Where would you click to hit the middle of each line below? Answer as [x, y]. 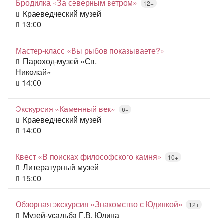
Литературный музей [61, 167]
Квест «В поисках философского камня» [89, 156]
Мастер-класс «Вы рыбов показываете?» [90, 50]
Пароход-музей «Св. [60, 61]
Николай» [33, 72]
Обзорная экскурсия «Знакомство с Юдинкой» [99, 204]
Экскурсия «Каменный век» [65, 109]
